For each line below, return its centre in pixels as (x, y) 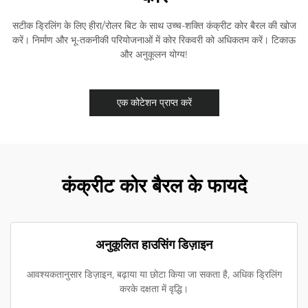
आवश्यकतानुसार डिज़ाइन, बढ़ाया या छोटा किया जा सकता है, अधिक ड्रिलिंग (154, 274)
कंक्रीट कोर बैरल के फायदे (154, 185)
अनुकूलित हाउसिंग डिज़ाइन (154, 244)
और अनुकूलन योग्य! (154, 54)
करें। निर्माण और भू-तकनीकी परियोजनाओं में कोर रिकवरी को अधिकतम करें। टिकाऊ (154, 40)
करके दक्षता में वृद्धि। (154, 288)
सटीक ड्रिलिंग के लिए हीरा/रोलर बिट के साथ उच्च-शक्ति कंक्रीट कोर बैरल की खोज (154, 25)
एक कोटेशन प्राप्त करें (154, 102)
